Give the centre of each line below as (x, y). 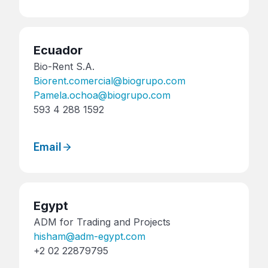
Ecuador (58, 50)
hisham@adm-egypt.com (89, 237)
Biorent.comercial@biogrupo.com (109, 81)
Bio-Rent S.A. (64, 66)
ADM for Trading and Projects (102, 222)
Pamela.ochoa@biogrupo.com (102, 95)
